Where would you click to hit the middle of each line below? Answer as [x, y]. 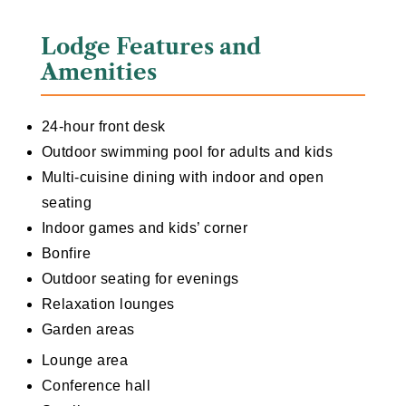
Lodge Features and [150, 47]
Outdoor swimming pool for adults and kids [187, 152]
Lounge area [85, 361]
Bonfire [66, 254]
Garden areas [88, 330]
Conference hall [96, 386]
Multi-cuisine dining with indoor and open [183, 178]
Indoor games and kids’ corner [145, 228]
